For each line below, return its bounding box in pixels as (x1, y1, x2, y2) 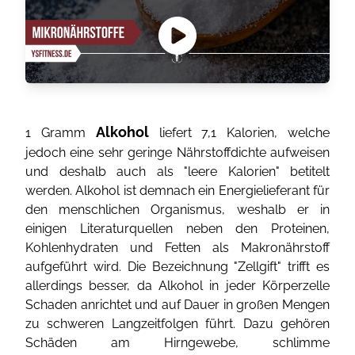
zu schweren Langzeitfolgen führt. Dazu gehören (25, 316, 330, 331)
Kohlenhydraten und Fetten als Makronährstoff (25, 240, 330, 255)
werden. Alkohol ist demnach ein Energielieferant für (25, 183, 330, 198)
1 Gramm (25, 125, 96, 140)
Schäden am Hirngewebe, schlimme (25, 335, 330, 350)
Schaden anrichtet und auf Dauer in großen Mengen (25, 297, 330, 312)
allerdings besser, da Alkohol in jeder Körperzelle (25, 278, 330, 293)
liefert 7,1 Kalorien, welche (148, 125, 330, 140)
